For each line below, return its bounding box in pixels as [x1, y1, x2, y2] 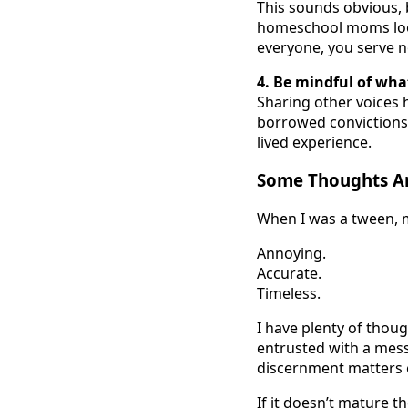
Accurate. [257, 263, 321, 284]
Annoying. [257, 243, 326, 264]
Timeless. [257, 283, 321, 304]
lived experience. [257, 131, 372, 152]
